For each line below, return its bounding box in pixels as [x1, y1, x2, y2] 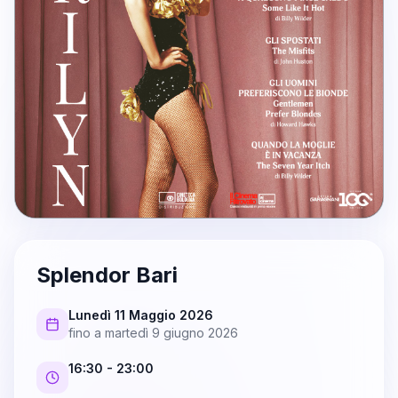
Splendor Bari [36, 262, 178, 288]
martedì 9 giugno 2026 [105, 325, 238, 340]
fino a [68, 325, 105, 340]
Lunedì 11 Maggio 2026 [68, 307, 213, 322]
